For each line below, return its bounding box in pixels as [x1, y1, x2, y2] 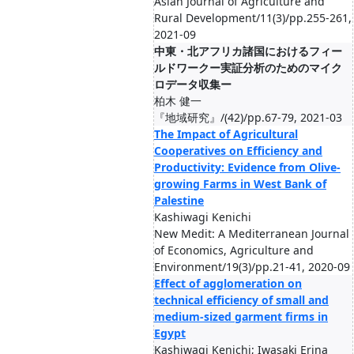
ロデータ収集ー [154, 77, 232, 92]
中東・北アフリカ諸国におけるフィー [154, 43, 342, 58]
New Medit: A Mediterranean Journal [154, 226, 349, 241]
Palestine [154, 193, 204, 208]
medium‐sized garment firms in [154, 309, 328, 324]
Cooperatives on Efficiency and [154, 143, 322, 158]
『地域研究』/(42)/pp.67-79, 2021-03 [154, 110, 342, 125]
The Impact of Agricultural [154, 126, 298, 141]
